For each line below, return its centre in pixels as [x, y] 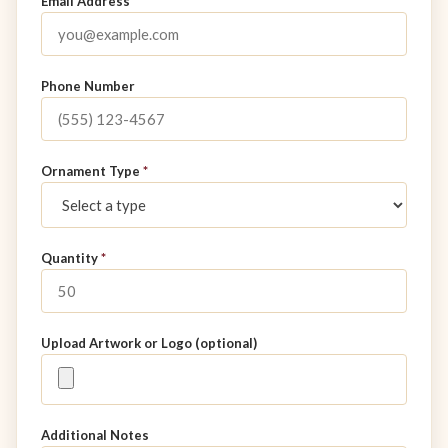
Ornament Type [92, 171]
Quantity [71, 258]
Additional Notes [95, 435]
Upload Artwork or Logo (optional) [149, 343]
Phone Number [88, 86]
